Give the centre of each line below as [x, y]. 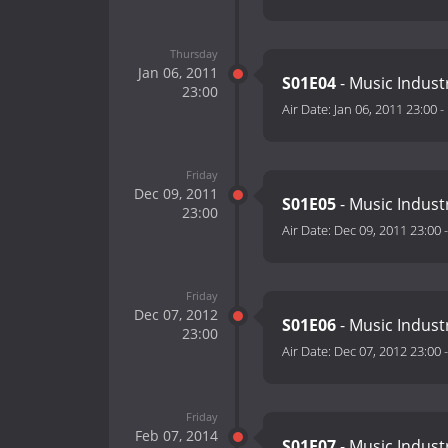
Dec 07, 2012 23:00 [387, 351]
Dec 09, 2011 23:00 [387, 230]
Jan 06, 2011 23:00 [385, 109]
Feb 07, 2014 [176, 435]
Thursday [193, 53]
